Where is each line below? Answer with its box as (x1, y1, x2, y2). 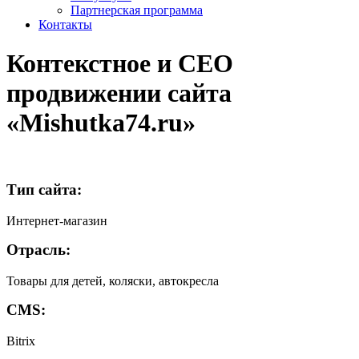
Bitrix (6, 333, 35, 348)
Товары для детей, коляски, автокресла (6, 273, 219, 288)
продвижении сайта (6, 79, 232, 108)
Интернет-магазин (6, 214, 107, 228)
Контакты (38, 18, 92, 31)
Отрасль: (6, 241, 71, 259)
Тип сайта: (6, 181, 82, 199)
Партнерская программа (71, 3, 203, 17)
